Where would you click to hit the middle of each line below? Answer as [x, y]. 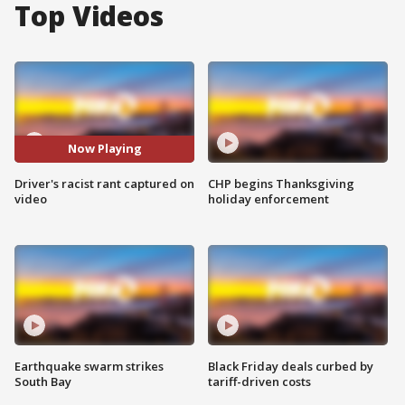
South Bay [43, 382]
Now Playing [104, 149]
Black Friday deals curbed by [291, 367]
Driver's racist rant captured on [104, 183]
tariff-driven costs [259, 382]
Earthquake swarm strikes [89, 367]
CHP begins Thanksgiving [281, 183]
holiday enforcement [268, 198]
